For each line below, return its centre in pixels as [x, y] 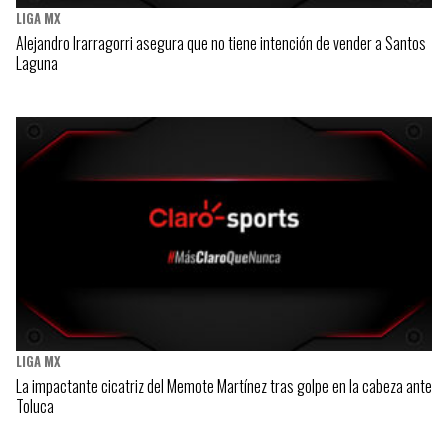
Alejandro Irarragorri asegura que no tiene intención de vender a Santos [221, 42]
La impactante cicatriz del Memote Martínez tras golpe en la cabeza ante [224, 386]
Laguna [37, 62]
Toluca [35, 406]
